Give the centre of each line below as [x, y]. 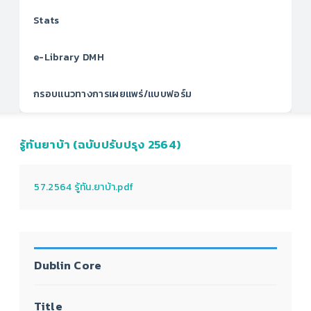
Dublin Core [68, 265]
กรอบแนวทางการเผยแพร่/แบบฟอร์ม [113, 94]
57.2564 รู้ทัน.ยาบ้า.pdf [84, 187]
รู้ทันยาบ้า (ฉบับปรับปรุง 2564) [100, 145]
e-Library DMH [69, 57]
